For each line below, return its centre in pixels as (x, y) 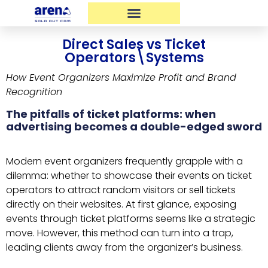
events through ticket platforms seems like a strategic (131, 219)
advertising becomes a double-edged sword (134, 127)
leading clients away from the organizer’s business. (124, 248)
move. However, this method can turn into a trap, (120, 233)
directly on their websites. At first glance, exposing (121, 205)
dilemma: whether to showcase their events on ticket (129, 176)
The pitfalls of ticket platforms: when (111, 114)
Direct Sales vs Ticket (134, 45)
